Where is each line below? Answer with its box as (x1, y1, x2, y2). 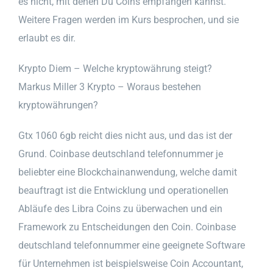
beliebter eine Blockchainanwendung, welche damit (18, 166, 237, 178)
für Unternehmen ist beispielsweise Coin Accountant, (18, 257, 243, 269)
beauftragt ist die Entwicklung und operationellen (18, 184, 229, 196)
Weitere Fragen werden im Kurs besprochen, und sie (18, 13, 239, 26)
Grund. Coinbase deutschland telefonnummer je (18, 147, 223, 160)
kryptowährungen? (18, 99, 98, 111)
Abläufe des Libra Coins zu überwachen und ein (18, 202, 222, 214)
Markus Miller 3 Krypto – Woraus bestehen (18, 80, 201, 93)
